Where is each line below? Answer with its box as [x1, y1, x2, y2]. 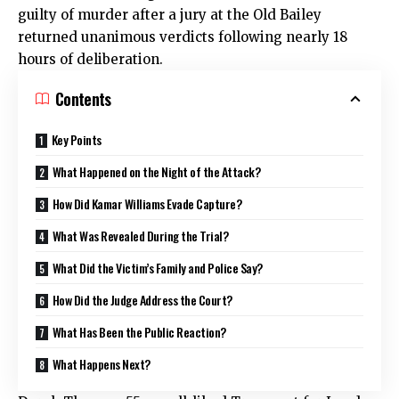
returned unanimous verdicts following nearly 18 [18, 28, 347, 45]
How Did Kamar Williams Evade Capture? [52, 193, 242, 213]
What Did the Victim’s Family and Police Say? [52, 257, 263, 277]
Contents [55, 86, 111, 110]
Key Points [51, 129, 102, 149]
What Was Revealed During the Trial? [52, 225, 229, 245]
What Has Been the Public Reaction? [52, 322, 226, 341]
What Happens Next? [52, 354, 151, 373]
